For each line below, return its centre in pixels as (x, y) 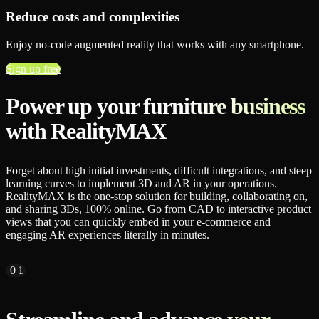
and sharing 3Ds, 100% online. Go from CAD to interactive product (158, 209)
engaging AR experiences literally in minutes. (108, 235)
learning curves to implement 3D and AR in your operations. (141, 184)
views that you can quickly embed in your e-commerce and (138, 222)
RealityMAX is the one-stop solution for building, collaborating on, (157, 197)
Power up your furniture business (156, 106)
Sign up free (33, 68)
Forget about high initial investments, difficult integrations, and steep (159, 171)
